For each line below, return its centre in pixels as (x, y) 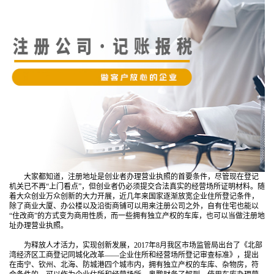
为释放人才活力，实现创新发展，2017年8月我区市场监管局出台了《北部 (136, 246)
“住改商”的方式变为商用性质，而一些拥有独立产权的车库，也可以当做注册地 (137, 216)
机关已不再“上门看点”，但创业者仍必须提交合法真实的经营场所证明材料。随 (137, 187)
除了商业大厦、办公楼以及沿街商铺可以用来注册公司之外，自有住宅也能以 (134, 206)
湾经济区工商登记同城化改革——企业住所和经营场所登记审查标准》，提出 (134, 255)
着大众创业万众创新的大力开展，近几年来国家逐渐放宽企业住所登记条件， (134, 197)
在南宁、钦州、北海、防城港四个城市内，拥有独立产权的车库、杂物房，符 (134, 265)
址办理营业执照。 (39, 226)
